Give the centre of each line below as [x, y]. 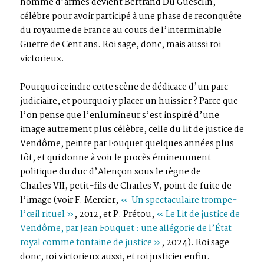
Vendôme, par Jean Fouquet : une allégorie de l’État [126, 228]
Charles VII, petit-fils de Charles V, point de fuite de [126, 186]
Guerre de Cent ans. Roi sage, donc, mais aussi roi [121, 44]
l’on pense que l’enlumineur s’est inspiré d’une [120, 115]
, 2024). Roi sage [195, 242]
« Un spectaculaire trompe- [179, 200]
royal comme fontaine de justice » [91, 242]
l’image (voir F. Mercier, [70, 200]
